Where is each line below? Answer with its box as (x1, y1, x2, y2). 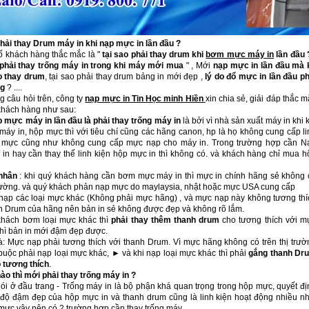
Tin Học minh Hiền (132, 94, 206, 103)
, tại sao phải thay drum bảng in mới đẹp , (44, 72, 206, 81)
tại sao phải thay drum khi (102, 50, 206, 59)
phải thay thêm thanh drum (111, 215, 220, 225)
